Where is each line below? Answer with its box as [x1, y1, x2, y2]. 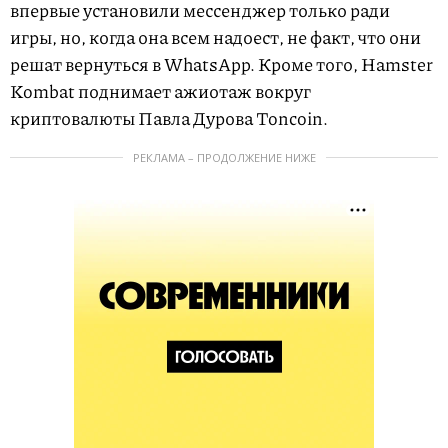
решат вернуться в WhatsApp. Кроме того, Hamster [10, 51, 433, 78]
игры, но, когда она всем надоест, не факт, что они [10, 24, 421, 51]
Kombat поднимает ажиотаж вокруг [10, 78, 311, 105]
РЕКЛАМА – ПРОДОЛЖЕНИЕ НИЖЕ [132, 150, 316, 166]
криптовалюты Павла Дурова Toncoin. [10, 105, 331, 132]
